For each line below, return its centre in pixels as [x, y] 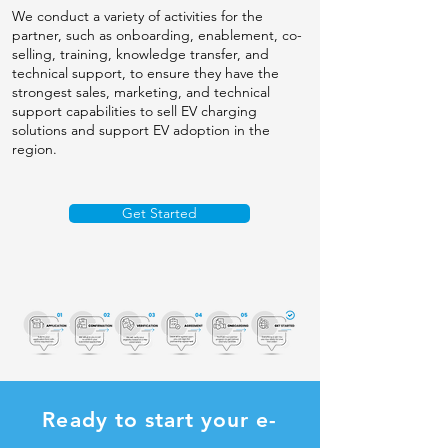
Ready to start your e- [160, 419]
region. [34, 149]
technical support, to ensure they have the [145, 73]
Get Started [159, 213]
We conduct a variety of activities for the [137, 16]
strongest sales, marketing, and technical [141, 92]
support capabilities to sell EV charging [134, 111]
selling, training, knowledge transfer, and [140, 54]
